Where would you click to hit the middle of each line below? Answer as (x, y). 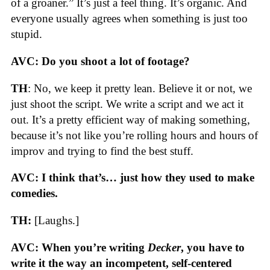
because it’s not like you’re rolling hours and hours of (134, 135)
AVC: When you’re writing (79, 247)
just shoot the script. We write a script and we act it (127, 104)
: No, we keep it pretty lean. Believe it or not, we (140, 88)
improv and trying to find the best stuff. (102, 151)
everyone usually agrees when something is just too (129, 19)
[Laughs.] (55, 221)
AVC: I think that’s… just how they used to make (133, 178)
